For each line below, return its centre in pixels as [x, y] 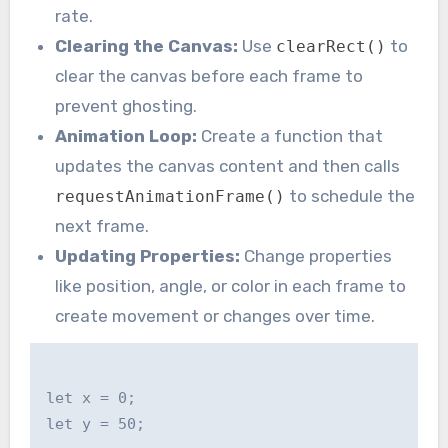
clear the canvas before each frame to [209, 75]
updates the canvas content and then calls [228, 165]
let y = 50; [95, 424]
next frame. [102, 225]
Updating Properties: [148, 255]
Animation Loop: [126, 135]
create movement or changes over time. [215, 315]
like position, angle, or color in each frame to [231, 285]
